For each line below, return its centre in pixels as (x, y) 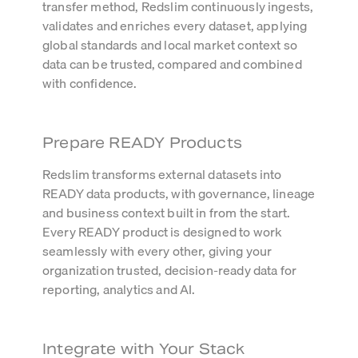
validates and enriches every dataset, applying (175, 26)
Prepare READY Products (142, 143)
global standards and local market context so (170, 45)
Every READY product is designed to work (163, 232)
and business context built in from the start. (167, 213)
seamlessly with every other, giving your (157, 251)
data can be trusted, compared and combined (172, 64)
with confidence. (90, 84)
